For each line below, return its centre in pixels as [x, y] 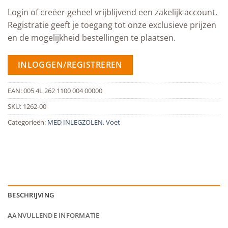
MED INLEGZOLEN [75, 122]
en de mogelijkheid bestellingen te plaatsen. [92, 38]
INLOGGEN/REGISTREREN [70, 64]
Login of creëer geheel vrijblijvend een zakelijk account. [112, 12]
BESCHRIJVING [31, 195]
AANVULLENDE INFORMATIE [54, 216]
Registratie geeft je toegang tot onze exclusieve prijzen [112, 25]
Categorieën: [27, 122]
